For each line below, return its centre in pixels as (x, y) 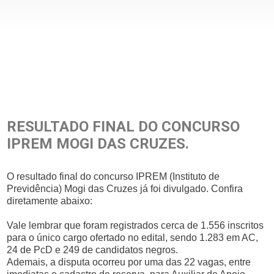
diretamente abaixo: (50, 201)
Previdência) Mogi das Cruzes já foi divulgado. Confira (125, 189)
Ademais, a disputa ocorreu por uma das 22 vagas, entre (129, 262)
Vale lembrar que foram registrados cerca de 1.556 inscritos (135, 225)
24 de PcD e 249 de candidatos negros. (93, 250)
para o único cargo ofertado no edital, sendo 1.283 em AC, (133, 238)
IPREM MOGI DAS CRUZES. (98, 144)
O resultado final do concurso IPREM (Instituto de (113, 176)
